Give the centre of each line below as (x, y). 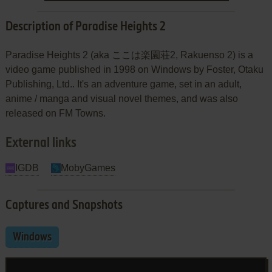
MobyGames (88, 168)
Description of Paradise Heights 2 (85, 27)
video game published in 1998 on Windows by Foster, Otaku (134, 69)
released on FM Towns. (55, 113)
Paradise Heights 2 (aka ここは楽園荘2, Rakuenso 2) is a (129, 55)
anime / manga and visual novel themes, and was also (121, 98)
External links (41, 143)
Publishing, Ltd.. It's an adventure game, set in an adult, (123, 84)
